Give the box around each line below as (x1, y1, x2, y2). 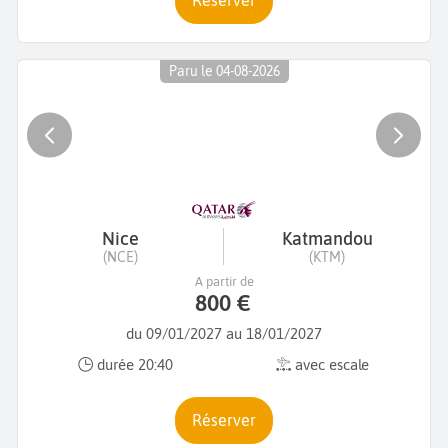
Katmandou (281, 227, 373, 249)
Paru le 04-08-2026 (168, 63, 280, 80)
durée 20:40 (93, 356, 173, 374)
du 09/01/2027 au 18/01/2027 (126, 324, 322, 342)
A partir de (194, 273, 254, 289)
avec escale (291, 356, 369, 374)
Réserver (202, 410, 256, 429)
